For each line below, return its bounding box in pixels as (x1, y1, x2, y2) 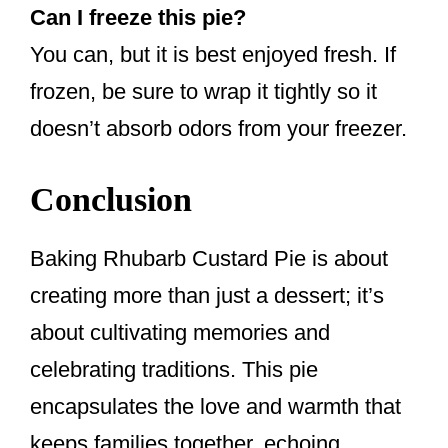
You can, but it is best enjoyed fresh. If (30, 42, 396, 68)
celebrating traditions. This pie (30, 357, 318, 383)
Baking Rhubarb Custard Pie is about (30, 246, 388, 272)
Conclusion (30, 181, 192, 219)
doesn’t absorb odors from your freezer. (30, 116, 407, 142)
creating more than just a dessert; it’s (30, 283, 384, 309)
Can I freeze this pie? (30, 5, 246, 31)
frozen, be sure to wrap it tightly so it (30, 79, 377, 105)
